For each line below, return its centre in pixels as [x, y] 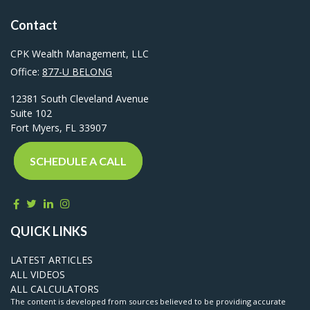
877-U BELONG [77, 71]
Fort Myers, [36, 127]
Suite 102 [31, 113]
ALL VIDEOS [38, 274]
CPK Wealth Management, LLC [80, 53]
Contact [34, 25]
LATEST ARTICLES [52, 259]
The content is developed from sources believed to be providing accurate [148, 301]
